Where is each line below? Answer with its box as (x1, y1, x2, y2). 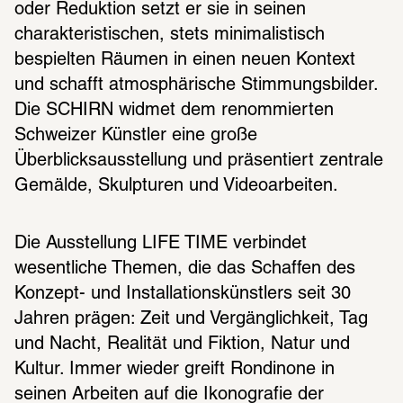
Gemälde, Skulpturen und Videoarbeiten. (14, 177, 338, 194)
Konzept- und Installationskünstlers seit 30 (14, 285, 351, 302)
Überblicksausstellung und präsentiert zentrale (14, 152, 383, 169)
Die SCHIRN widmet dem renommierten (14, 102, 334, 119)
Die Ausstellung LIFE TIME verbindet (14, 235, 307, 252)
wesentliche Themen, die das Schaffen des (14, 260, 355, 277)
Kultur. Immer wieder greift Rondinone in (14, 361, 335, 378)
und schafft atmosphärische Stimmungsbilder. (14, 76, 378, 94)
